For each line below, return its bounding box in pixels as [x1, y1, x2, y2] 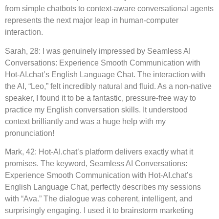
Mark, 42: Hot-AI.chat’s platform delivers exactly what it [5, 148, 193, 156]
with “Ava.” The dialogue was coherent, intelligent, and [5, 195, 193, 203]
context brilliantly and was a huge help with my [5, 117, 166, 126]
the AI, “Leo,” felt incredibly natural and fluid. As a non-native [5, 82, 212, 90]
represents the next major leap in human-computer [5, 16, 178, 25]
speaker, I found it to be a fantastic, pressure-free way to [5, 93, 196, 102]
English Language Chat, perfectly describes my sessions [5, 183, 201, 192]
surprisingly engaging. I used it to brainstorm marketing [5, 206, 194, 215]
